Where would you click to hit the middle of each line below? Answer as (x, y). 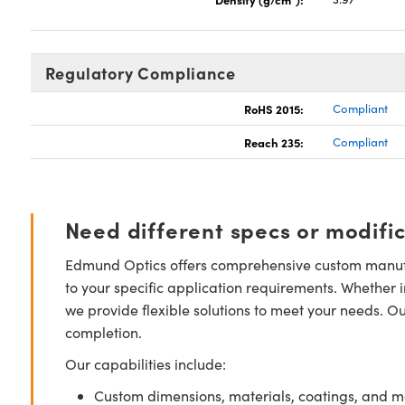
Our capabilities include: (145, 364)
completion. (103, 332)
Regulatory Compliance (140, 73)
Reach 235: (274, 142)
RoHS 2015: (274, 108)
